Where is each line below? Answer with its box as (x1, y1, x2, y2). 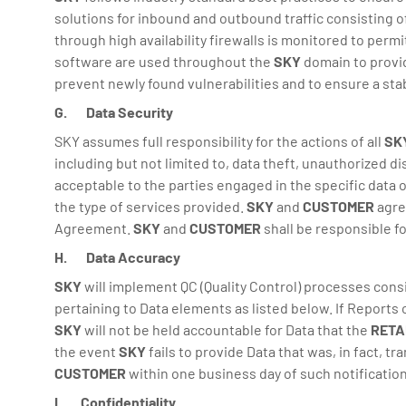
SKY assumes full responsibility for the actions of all (54, 132, 384, 150)
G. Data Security (54, 103, 173, 121)
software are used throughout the (54, 53, 274, 70)
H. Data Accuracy (54, 248, 180, 266)
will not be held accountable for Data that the (82, 321, 371, 338)
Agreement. (54, 219, 133, 237)
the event (54, 343, 119, 360)
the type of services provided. (54, 198, 246, 215)
